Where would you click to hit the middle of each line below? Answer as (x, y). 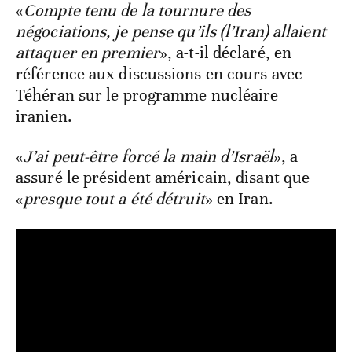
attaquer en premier (88, 53)
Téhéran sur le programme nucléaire (147, 95)
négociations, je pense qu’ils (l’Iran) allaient (171, 32)
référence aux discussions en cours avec (159, 74)
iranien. (44, 117)
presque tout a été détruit (114, 199)
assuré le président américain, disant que (163, 178)
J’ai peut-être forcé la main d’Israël (148, 157)
